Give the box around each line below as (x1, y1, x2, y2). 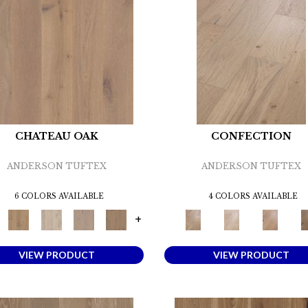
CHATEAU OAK (15, 130, 99, 143)
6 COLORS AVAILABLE (14, 192, 104, 201)
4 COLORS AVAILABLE (208, 192, 298, 201)
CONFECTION (210, 130, 291, 143)
